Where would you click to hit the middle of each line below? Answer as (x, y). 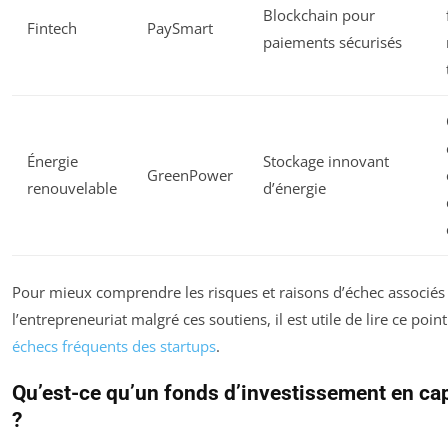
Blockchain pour (319, 15)
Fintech (52, 28)
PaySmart (180, 28)
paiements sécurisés (332, 42)
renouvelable (72, 188)
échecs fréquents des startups (114, 345)
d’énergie (294, 188)
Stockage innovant (326, 161)
